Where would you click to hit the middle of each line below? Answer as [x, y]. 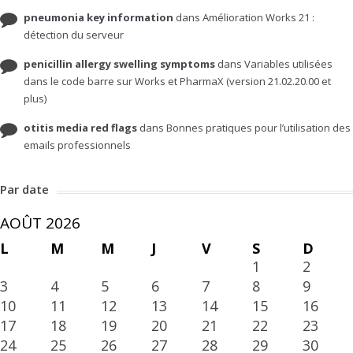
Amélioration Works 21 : [258, 18]
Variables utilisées [288, 64]
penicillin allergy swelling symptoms [119, 64]
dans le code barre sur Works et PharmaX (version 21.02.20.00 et [177, 82]
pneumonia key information [98, 18]
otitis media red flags [80, 128]
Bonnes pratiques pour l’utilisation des [258, 128]
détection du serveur [74, 35]
